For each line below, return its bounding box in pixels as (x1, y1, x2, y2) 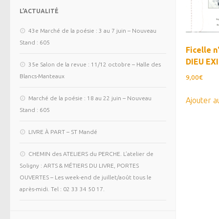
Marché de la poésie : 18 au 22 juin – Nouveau (28, 95, 152, 102)
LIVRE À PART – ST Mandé (28, 129, 97, 135)
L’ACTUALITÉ (20, 8, 59, 15)
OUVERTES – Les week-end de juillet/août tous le (20, 174, 152, 181)
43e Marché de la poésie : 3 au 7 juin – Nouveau (28, 27, 156, 34)
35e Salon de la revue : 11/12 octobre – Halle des (28, 61, 161, 68)
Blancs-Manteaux (20, 73, 65, 80)
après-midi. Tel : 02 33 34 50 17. (20, 186, 105, 193)
